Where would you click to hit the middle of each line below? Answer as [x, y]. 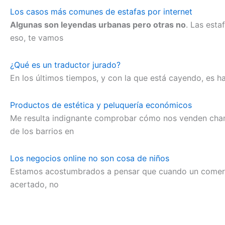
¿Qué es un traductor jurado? [65, 65]
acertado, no [34, 184]
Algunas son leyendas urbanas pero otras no [98, 25]
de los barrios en [42, 131]
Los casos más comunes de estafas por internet [101, 12]
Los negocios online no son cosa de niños [90, 158]
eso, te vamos [37, 38]
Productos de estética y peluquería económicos [101, 105]
